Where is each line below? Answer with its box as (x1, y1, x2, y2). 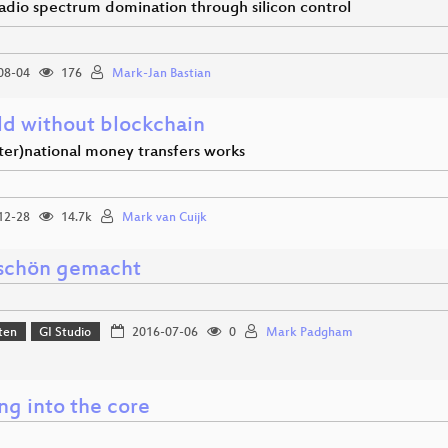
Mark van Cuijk (122, 210, 207, 225)
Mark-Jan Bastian (112, 66, 211, 81)
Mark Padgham (265, 325, 353, 340)
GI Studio (39, 325, 92, 340)
